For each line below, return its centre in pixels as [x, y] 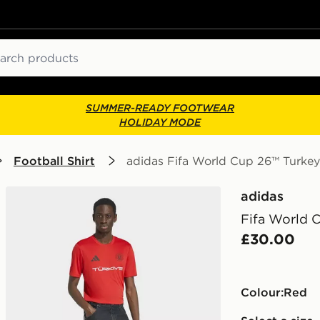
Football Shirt [54, 161]
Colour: [262, 292]
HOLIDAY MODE [160, 122]
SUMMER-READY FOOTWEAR [160, 108]
